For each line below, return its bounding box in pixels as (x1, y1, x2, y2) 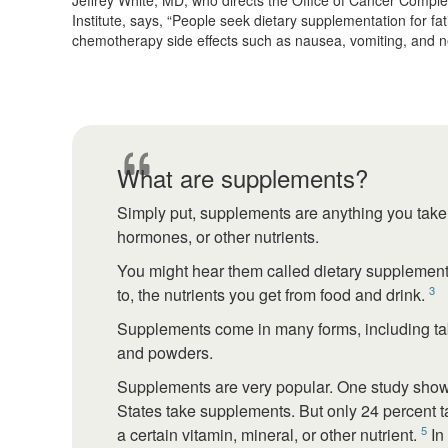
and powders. (117, 341, 213, 365)
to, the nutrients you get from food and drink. (117, 283, 429, 307)
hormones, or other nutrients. (117, 225, 319, 249)
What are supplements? (117, 160, 368, 196)
